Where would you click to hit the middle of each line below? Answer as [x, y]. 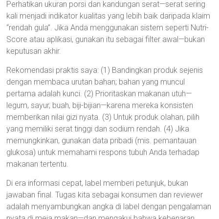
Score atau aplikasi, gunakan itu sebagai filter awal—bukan [106, 39]
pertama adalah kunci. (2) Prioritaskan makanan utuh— [99, 94]
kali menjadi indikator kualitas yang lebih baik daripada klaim [109, 16]
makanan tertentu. [38, 164]
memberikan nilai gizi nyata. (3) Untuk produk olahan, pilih [103, 117]
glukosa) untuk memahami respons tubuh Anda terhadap [103, 152]
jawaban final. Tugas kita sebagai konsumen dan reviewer [105, 195]
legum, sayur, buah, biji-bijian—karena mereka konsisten [100, 105]
